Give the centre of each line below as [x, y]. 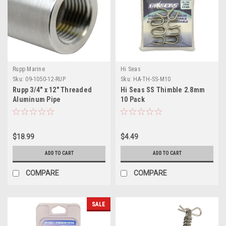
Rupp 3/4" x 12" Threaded [52, 90]
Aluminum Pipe [37, 99]
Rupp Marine [29, 69]
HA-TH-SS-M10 [152, 79]
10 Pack [133, 99]
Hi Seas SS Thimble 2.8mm [163, 90]
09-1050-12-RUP [45, 79]
